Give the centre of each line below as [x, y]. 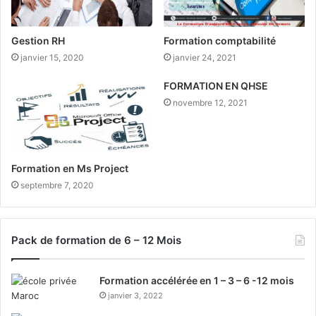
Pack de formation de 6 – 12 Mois [96, 240]
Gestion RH [38, 41]
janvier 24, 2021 [205, 58]
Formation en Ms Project [70, 168]
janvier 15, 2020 [52, 58]
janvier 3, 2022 [135, 295]
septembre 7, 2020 [57, 185]
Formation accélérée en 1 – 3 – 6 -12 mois [197, 280]
